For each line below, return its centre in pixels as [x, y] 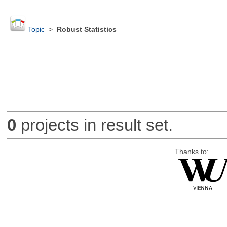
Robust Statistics [86, 30]
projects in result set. [94, 125]
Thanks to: [192, 152]
